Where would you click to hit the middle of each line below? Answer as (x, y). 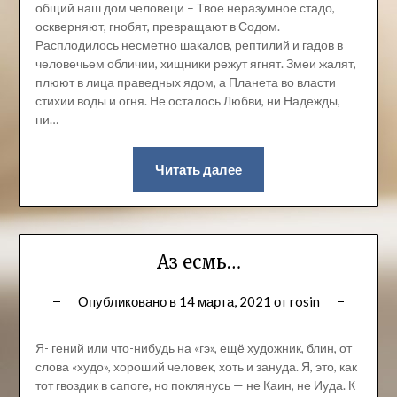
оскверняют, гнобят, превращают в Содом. (157, 27)
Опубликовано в (128, 302)
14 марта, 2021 (225, 302)
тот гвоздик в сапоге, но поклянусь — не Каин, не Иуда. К (195, 385)
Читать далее (198, 170)
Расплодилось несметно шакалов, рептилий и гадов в (189, 45)
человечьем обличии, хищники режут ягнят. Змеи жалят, (195, 64)
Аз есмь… (198, 262)
